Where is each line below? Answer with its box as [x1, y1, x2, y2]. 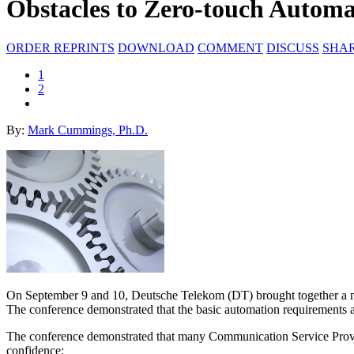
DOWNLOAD [118, 40, 194, 55]
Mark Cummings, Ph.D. [28, 122, 148, 137]
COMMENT [198, 40, 263, 55]
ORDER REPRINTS [6, 40, 115, 55]
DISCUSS [266, 40, 319, 55]
